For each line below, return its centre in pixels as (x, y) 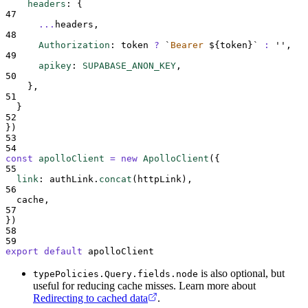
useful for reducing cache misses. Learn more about (144, 285)
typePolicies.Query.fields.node (115, 274)
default (63, 251)
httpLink (159, 179)
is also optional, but (241, 273)
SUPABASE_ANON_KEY (129, 65)
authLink (71, 179)
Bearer (190, 45)
